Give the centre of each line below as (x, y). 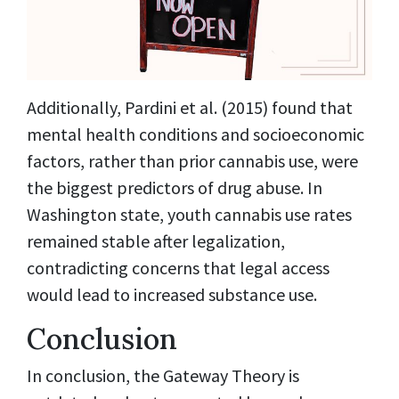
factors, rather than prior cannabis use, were (192, 160)
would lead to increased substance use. (172, 294)
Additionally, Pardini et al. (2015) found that (190, 107)
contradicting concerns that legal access (178, 267)
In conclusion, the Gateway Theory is (163, 376)
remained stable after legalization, (156, 240)
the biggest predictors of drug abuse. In (175, 187)
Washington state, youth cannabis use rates (189, 214)
